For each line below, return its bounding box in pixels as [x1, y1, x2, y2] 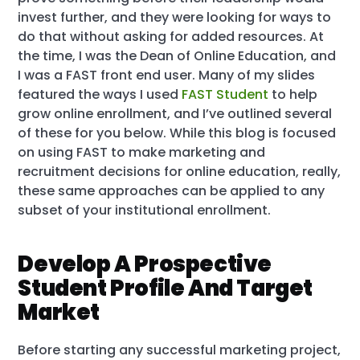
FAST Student [182, 85, 269, 104]
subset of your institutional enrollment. [18, 201, 272, 219]
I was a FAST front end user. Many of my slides [18, 66, 316, 84]
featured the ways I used [18, 85, 182, 104]
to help [268, 85, 318, 104]
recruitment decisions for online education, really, [18, 162, 342, 181]
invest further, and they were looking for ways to [18, 8, 332, 27]
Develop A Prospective [18, 249, 272, 279]
